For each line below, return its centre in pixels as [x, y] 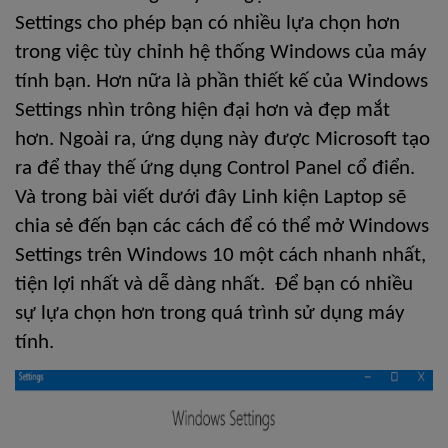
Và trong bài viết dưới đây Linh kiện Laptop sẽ [210, 197]
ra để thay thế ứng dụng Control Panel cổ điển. [215, 168]
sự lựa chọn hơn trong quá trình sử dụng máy [210, 313]
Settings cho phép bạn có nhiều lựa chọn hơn [207, 23]
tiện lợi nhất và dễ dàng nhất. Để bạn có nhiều [214, 284]
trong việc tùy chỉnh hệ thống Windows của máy [221, 52]
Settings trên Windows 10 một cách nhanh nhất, [220, 255]
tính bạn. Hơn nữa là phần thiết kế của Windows [221, 81]
